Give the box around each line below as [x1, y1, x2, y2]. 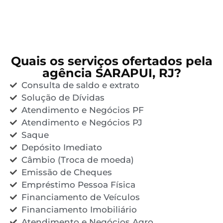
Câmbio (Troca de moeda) [21, 154, 134, 165]
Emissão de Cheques [21, 167, 112, 177]
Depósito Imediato [21, 142, 102, 152]
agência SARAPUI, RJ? [42, 65, 181, 80]
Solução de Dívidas [21, 92, 105, 103]
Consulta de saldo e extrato [21, 80, 139, 90]
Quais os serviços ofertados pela [10, 53, 213, 68]
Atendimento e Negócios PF [21, 105, 144, 115]
